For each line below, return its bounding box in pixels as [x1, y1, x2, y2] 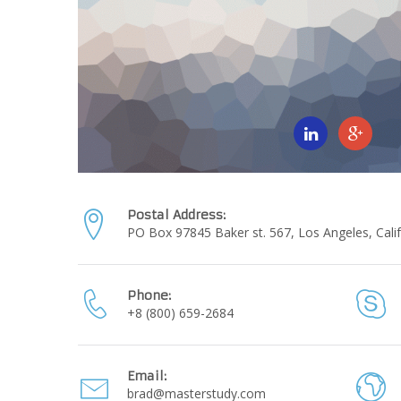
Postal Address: [127, 207, 226, 224]
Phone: [127, 287, 171, 304]
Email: [127, 368, 166, 385]
